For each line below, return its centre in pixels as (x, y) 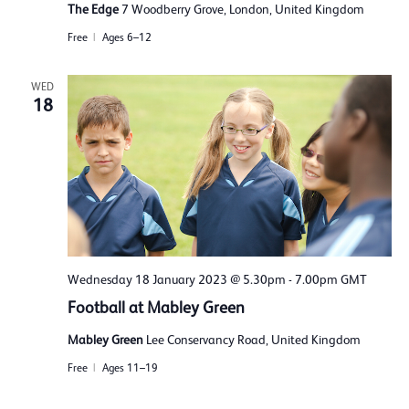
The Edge (94, 10)
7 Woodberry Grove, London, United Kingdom (242, 10)
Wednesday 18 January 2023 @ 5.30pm (176, 280)
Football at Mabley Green (156, 308)
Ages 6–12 (126, 38)
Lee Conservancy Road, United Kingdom (253, 340)
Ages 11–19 (130, 368)
